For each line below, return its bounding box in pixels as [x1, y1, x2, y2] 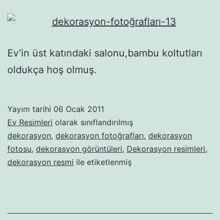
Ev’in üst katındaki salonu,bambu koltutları [7, 47, 202, 59]
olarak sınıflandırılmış [53, 117, 133, 128]
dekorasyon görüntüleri [36, 144, 122, 154]
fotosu [7, 144, 31, 154]
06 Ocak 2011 [54, 104, 104, 114]
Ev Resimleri [7, 117, 53, 128]
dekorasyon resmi [7, 157, 74, 167]
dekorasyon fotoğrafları [55, 131, 144, 141]
